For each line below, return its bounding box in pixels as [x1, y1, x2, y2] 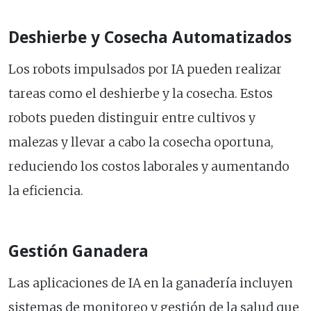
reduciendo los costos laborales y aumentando [8, 159, 289, 175]
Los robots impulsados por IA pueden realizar [8, 62, 282, 78]
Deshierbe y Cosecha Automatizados [8, 26, 292, 49]
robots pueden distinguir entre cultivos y [8, 110, 255, 126]
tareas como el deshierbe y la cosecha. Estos [8, 86, 273, 102]
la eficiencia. [8, 183, 83, 199]
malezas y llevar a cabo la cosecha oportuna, [8, 135, 274, 151]
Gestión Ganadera [8, 240, 149, 262]
